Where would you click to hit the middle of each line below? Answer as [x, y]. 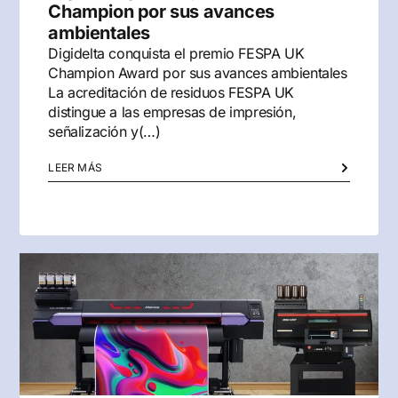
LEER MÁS [76, 167]
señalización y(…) [104, 131]
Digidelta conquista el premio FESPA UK [176, 53]
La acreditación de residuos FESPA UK [171, 92]
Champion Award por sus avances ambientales [198, 72]
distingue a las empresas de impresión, [172, 111]
